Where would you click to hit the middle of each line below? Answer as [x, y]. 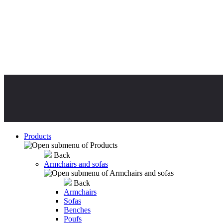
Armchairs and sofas [76, 164]
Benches [77, 210]
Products [38, 136]
